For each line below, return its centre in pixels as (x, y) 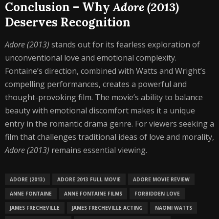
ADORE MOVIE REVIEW (161, 179)
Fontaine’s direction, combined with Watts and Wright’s (105, 71)
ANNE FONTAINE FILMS (93, 194)
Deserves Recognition (68, 22)
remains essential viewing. (98, 150)
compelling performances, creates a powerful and (96, 84)
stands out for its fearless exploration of (125, 44)
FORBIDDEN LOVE (157, 194)
